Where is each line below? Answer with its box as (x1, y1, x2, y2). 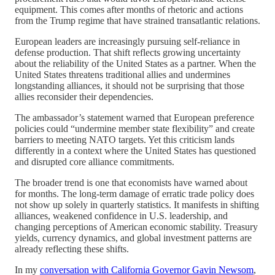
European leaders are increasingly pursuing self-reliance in (15, 36, 240, 47)
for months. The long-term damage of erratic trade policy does (15, 188, 254, 199)
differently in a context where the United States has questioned (15, 145, 256, 156)
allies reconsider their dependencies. (15, 91, 153, 102)
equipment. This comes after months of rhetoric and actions (15, 4, 243, 15)
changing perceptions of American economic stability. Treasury (15, 221, 258, 232)
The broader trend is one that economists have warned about (15, 177, 247, 188)
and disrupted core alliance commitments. (15, 156, 174, 167)
